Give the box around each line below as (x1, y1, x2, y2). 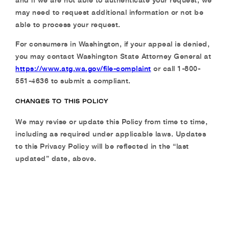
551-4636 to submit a (15, 76, 94, 85)
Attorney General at (141, 52, 211, 60)
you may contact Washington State (15, 52, 142, 60)
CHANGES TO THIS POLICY (15, 97, 108, 105)
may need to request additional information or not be (15, 8, 203, 16)
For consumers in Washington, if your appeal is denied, (15, 39, 210, 48)
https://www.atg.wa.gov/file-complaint (15, 64, 151, 73)
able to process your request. (15, 20, 121, 29)
